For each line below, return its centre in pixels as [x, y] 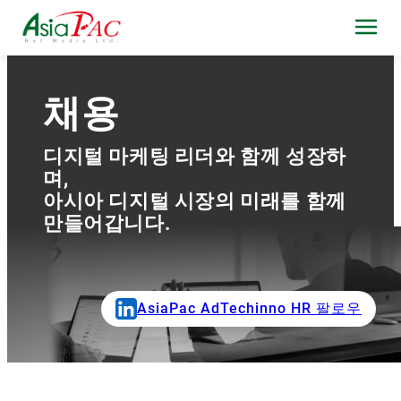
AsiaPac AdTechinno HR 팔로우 [249, 309]
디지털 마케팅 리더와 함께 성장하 [195, 156]
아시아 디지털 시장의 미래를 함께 [195, 200]
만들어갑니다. [107, 223]
